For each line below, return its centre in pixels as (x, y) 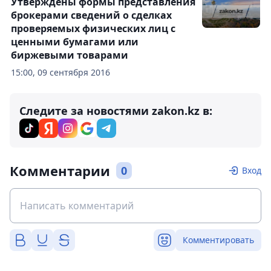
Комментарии (60, 171)
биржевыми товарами (70, 55)
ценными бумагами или (75, 42)
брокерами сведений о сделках (91, 15)
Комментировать (218, 240)
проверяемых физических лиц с (93, 28)
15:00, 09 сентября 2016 (60, 72)
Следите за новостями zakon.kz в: (116, 111)
